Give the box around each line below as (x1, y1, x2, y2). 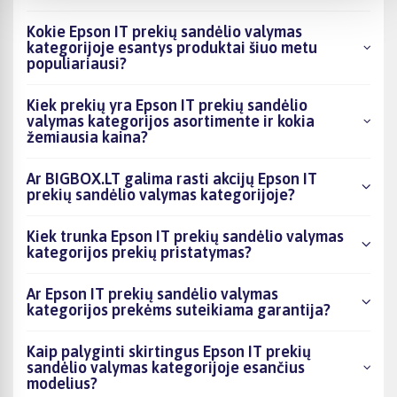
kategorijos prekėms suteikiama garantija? (27, 300, 331, 319)
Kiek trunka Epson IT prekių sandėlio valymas (27, 226, 344, 245)
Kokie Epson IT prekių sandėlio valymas (27, 21, 302, 41)
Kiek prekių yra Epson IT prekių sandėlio (27, 95, 307, 114)
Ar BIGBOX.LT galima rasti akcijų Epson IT (27, 168, 317, 188)
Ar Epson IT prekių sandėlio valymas (27, 284, 278, 303)
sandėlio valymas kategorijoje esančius (27, 357, 305, 377)
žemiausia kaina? (27, 127, 148, 146)
